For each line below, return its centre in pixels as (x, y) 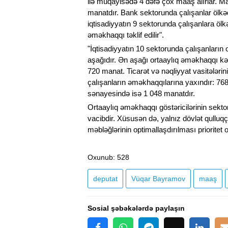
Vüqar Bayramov (158, 179)
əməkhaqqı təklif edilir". (126, 35)
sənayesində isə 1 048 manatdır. (141, 94)
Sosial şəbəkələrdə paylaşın (136, 208)
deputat (105, 179)
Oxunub (100, 158)
